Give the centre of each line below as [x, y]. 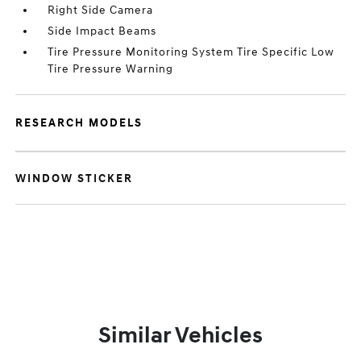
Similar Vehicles [180, 336]
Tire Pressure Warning [111, 69]
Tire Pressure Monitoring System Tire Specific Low [191, 52]
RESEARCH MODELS [79, 123]
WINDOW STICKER [75, 178]
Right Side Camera [101, 10]
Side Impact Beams [102, 31]
